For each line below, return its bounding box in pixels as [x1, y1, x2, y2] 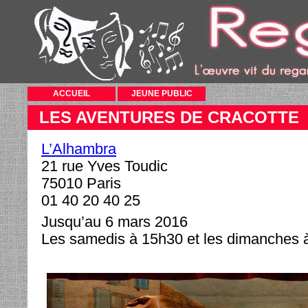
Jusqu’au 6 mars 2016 [41, 213, 188, 230]
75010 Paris [41, 175, 121, 192]
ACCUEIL [53, 89, 90, 98]
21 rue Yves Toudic [41, 157, 168, 175]
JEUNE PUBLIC [131, 89, 192, 98]
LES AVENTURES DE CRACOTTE [39, 108, 299, 126]
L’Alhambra [41, 140, 116, 157]
